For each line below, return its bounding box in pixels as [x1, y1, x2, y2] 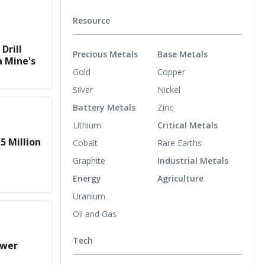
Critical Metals [157, 119, 218, 131]
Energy [73, 172, 101, 184]
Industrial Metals [157, 154, 228, 166]
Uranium [73, 190, 105, 202]
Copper [157, 66, 185, 77]
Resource [73, 15, 110, 26]
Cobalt [73, 137, 98, 148]
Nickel [157, 83, 180, 95]
